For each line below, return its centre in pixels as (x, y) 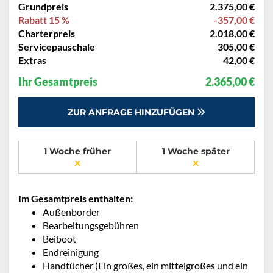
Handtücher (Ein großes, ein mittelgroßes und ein (145, 266)
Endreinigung (71, 252)
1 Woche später (196, 151)
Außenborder (71, 212)
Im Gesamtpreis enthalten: (76, 199)
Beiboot (59, 239)
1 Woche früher (77, 151)
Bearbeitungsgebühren (91, 225)
